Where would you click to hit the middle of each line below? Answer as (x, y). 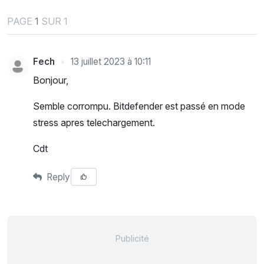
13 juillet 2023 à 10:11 (110, 62)
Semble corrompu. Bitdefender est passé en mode (139, 106)
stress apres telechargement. (94, 123)
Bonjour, (51, 80)
